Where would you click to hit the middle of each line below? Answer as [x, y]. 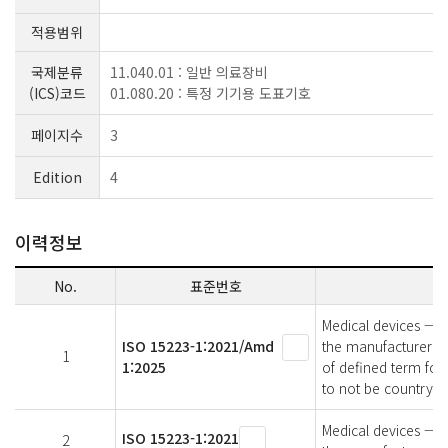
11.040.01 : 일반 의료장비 [189, 72]
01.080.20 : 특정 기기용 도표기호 [210, 93]
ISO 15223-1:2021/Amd [198, 346]
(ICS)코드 [57, 93]
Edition [57, 177]
